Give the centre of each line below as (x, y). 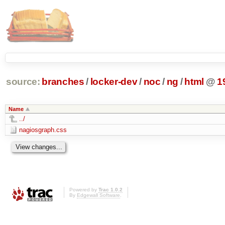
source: (23, 82)
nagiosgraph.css (43, 130)
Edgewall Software (98, 195)
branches (63, 82)
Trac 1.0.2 (110, 190)
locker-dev (114, 82)
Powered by (84, 190)
